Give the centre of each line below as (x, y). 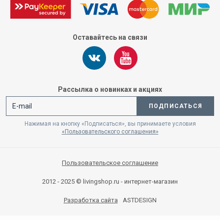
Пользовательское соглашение (110, 163)
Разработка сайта (91, 200)
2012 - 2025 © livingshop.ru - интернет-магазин (110, 181)
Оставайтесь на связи (110, 37)
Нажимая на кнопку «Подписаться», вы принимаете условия (110, 124)
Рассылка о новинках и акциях (110, 89)
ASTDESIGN (139, 200)
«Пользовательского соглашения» (110, 132)
